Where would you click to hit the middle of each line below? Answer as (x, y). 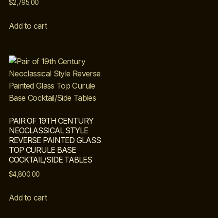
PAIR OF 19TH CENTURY (51, 121)
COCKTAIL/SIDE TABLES (50, 160)
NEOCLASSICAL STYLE (48, 131)
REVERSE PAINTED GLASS (55, 140)
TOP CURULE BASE (43, 150)
